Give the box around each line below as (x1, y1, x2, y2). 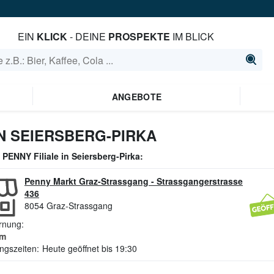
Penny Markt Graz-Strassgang (24, 175, 149, 187)
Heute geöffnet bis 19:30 (42, 242, 137, 254)
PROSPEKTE (108, 29, 170, 43)
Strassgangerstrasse (157, 175, 243, 187)
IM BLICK (169, 29, 214, 43)
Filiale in (31, 150, 72, 162)
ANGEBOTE (111, 91, 162, 103)
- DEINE (67, 29, 108, 43)
